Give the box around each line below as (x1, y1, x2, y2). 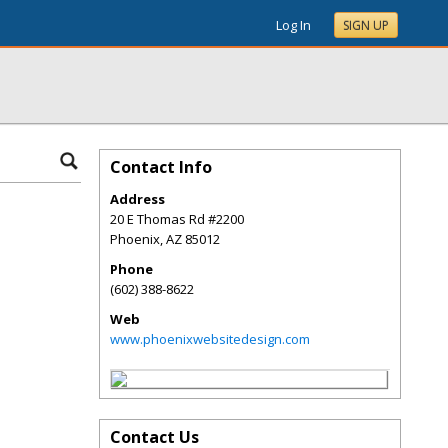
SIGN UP (343, 17, 389, 34)
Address (110, 190, 165, 208)
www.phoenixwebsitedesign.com (110, 330, 310, 348)
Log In (276, 16, 311, 34)
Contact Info (110, 156, 212, 178)
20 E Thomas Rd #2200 (110, 210, 244, 228)
